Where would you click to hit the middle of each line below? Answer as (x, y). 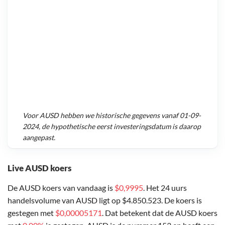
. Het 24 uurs (165, 187)
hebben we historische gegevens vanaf (119, 116)
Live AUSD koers (39, 168)
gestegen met (31, 212)
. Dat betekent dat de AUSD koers (160, 212)
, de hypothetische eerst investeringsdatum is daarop (120, 127)
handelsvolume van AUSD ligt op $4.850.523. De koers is (105, 200)
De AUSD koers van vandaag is (61, 187)
